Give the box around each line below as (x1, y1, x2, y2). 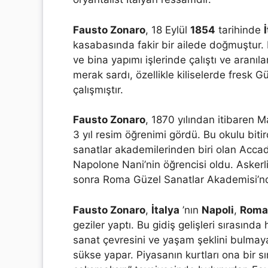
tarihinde (215, 23, 264, 36)
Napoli (202, 203, 234, 216)
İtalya (151, 203, 179, 216)
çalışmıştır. (73, 83, 123, 96)
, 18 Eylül (145, 23, 190, 36)
